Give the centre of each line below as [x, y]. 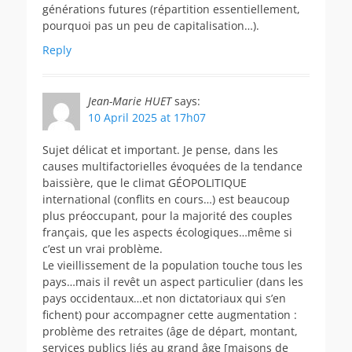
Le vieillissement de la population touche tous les [172, 265]
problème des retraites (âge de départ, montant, [170, 331]
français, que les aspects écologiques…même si [167, 232]
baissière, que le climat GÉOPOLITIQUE [145, 182]
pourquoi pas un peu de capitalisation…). [151, 25]
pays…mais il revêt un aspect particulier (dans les [173, 281]
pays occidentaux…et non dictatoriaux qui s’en [164, 298]
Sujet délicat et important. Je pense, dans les [160, 149]
